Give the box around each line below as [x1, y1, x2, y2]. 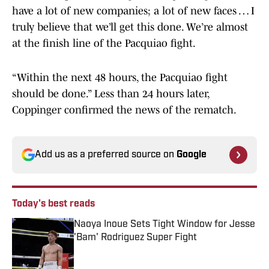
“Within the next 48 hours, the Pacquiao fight [12, 71, 228, 84]
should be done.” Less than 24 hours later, [12, 88, 209, 100]
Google [177, 150, 207, 160]
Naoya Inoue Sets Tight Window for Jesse [74, 220, 255, 230]
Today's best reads [12, 199, 95, 210]
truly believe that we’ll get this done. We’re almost [12, 21, 248, 34]
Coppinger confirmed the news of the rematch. [12, 104, 237, 116]
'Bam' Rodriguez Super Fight [74, 233, 197, 243]
